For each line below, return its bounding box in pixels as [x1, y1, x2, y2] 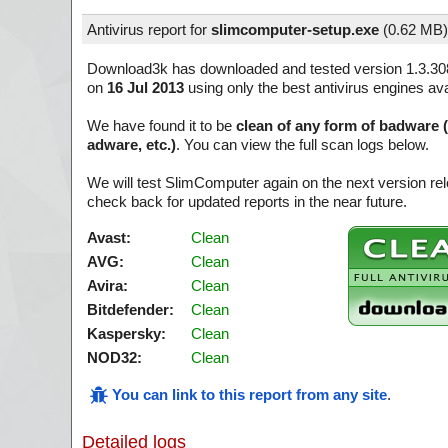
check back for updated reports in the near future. [87, 193, 407, 210]
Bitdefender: [87, 301, 174, 318]
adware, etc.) [87, 136, 176, 153]
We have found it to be [87, 117, 236, 134]
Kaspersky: [87, 325, 166, 342]
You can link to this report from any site [112, 386, 387, 403]
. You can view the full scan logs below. [176, 136, 429, 153]
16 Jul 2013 [107, 79, 184, 96]
